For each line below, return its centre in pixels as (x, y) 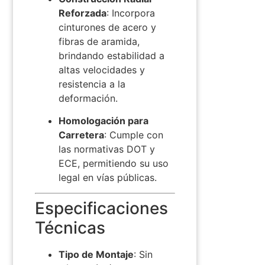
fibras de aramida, (99, 41)
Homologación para (103, 120)
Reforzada (82, 13)
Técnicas (70, 228)
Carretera (81, 135)
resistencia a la (92, 84)
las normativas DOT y (106, 149)
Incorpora (133, 13)
